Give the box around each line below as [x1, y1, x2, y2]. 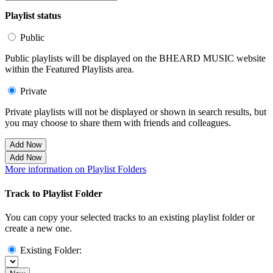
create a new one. [5, 222, 72, 233]
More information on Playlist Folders [5, 164, 146, 175]
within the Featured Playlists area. [5, 64, 134, 75]
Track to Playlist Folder [5, 188, 102, 199]
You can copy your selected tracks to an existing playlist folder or [5, 211, 255, 222]
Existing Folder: [20, 244, 82, 255]
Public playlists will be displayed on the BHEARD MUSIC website [5, 53, 266, 64]
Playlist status [5, 10, 61, 21]
